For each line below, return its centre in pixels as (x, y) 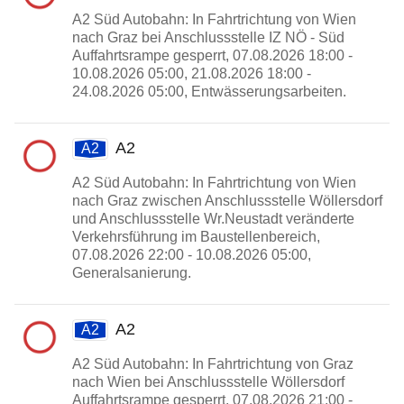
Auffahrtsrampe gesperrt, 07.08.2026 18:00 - (212, 55)
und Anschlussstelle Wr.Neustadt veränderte (213, 219)
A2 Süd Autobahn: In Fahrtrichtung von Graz (213, 364)
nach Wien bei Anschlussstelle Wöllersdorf (208, 382)
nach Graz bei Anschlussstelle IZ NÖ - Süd (208, 37)
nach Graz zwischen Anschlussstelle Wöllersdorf (227, 201)
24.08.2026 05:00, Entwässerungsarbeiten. (209, 92)
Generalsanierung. (132, 273)
